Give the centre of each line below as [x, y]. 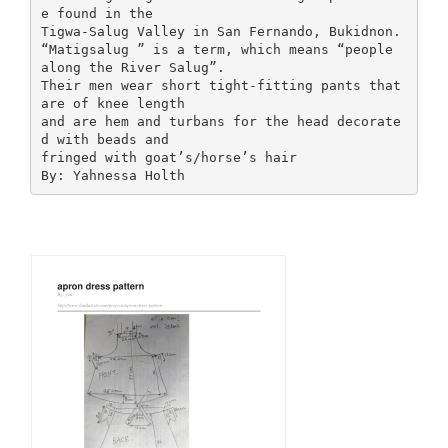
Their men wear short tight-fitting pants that [220, 85]
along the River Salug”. [132, 67]
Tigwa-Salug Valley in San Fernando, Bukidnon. [220, 31]
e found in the [96, 13]
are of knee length [112, 103]
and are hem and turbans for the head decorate [220, 121]
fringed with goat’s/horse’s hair [168, 157]
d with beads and [104, 139]
